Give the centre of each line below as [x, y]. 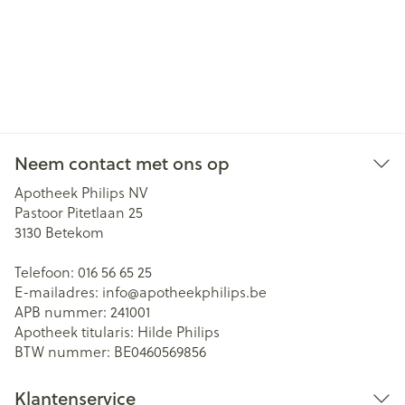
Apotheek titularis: [76, 331]
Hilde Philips [179, 331]
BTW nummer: [64, 351]
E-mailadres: [58, 292]
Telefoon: [46, 272]
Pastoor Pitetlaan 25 [79, 212]
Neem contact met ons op [122, 163]
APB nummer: [62, 311]
